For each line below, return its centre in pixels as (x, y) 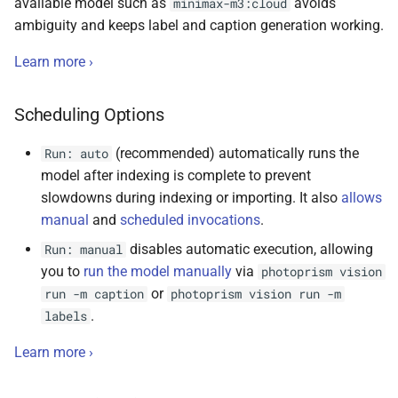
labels (66, 316)
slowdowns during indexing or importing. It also (191, 197)
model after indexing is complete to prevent (176, 175)
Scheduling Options (89, 114)
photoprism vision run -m (256, 294)
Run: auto (76, 153)
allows (362, 197)
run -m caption (94, 294)
